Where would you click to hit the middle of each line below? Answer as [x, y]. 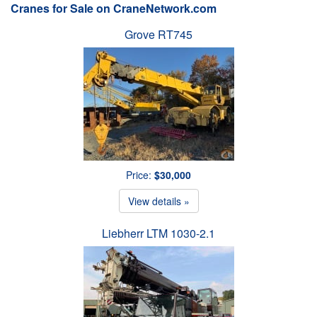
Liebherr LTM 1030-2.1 [158, 233]
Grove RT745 [158, 34]
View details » [158, 201]
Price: [140, 174]
